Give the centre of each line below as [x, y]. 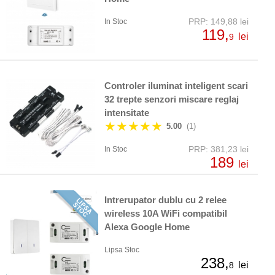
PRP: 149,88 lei [219, 22]
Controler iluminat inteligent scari [176, 86]
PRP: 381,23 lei [219, 149]
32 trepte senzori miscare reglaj [172, 99]
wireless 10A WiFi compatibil [166, 214]
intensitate [127, 113]
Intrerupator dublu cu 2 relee [165, 200]
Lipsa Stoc [122, 250]
